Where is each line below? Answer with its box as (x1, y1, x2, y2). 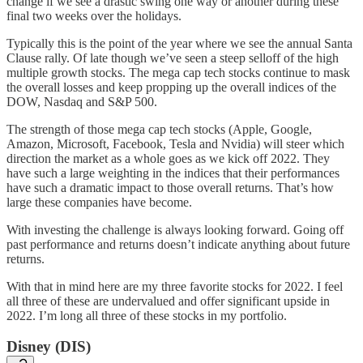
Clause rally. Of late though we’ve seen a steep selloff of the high (6, 50, 339, 65)
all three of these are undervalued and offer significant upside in (6, 293, 330, 308)
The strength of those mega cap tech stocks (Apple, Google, (6, 122, 312, 136)
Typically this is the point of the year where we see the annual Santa (6, 36, 352, 50)
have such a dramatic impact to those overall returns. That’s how (6, 180, 334, 194)
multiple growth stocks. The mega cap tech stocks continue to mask (6, 65, 350, 79)
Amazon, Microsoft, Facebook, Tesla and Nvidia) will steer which (6, 136, 344, 151)
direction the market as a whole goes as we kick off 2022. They (6, 151, 330, 165)
